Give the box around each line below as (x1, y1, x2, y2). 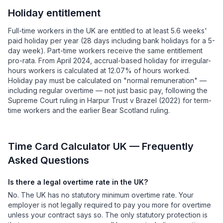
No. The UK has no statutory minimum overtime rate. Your (8, 191, 194, 199)
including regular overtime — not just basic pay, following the (8, 86, 208, 95)
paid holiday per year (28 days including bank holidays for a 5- (8, 36, 215, 45)
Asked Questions (8, 154, 89, 166)
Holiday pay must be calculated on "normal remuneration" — (8, 76, 207, 85)
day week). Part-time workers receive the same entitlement (8, 46, 203, 55)
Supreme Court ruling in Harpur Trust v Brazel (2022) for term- (8, 96, 212, 105)
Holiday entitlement (8, 7, 101, 19)
